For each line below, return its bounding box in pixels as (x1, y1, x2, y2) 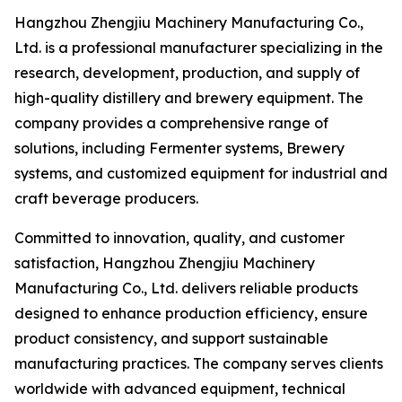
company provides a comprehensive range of (14, 114, 328, 132)
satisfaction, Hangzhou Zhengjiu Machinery (14, 254, 315, 272)
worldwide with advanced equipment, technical (14, 380, 345, 398)
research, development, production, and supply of (14, 64, 360, 82)
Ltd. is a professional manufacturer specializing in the (14, 39, 383, 57)
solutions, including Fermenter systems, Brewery (14, 139, 345, 157)
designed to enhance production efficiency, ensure (14, 304, 368, 322)
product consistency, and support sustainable (14, 329, 328, 347)
